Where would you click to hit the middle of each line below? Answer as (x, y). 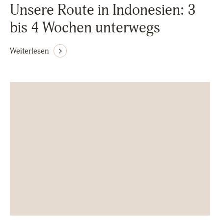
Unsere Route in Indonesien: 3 (103, 10)
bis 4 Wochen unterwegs (85, 28)
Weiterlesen (29, 51)
